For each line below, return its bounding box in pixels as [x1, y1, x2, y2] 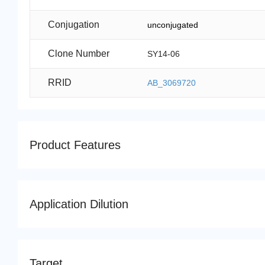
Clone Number [48, 48, 109, 59]
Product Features [30, 138, 121, 151]
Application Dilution [30, 197, 128, 211]
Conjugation [48, 19, 99, 30]
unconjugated [147, 20, 199, 30]
